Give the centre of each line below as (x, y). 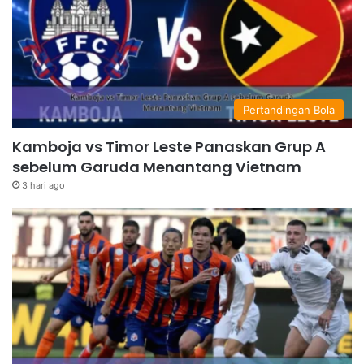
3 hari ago (43, 185)
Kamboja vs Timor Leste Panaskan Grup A (169, 146)
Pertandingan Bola (289, 109)
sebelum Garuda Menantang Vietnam (157, 167)
